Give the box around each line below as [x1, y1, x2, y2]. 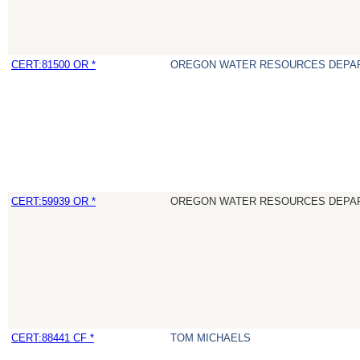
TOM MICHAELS [170, 332, 251, 345]
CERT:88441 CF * [11, 332, 94, 345]
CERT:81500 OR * [11, 59, 96, 72]
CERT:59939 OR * [11, 195, 96, 208]
